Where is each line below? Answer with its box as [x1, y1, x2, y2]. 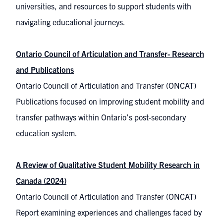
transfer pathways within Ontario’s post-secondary [16, 112, 186, 122]
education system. [16, 128, 77, 138]
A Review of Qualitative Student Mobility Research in [16, 160, 200, 169]
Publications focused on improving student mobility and [16, 96, 204, 106]
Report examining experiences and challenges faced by [16, 207, 202, 217]
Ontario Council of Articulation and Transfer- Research [16, 49, 204, 58]
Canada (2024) [16, 175, 66, 185]
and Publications [16, 64, 74, 74]
